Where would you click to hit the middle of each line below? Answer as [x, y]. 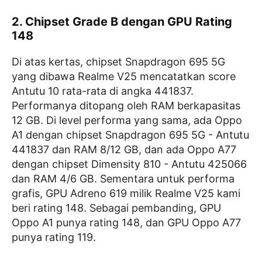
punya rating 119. [54, 237]
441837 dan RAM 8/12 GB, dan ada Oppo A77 [124, 149]
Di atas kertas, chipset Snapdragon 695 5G [118, 62]
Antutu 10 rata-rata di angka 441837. [103, 91]
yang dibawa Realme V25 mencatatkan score [124, 76]
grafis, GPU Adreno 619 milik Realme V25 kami [126, 193]
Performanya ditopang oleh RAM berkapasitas [126, 106]
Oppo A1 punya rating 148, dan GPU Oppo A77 [126, 223]
